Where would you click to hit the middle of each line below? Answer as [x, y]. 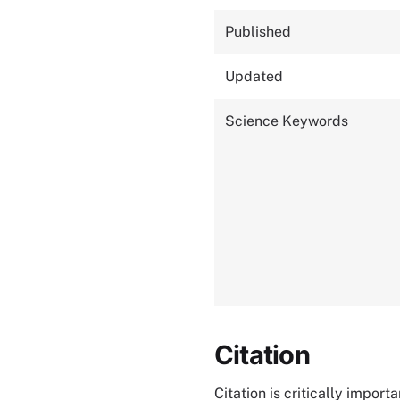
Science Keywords [287, 121]
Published [258, 32]
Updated [254, 76]
